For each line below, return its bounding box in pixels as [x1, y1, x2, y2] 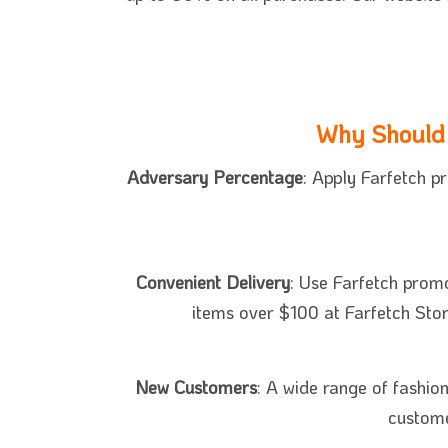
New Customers [135, 375, 257, 400]
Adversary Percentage [126, 165, 303, 190]
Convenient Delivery [136, 270, 290, 295]
